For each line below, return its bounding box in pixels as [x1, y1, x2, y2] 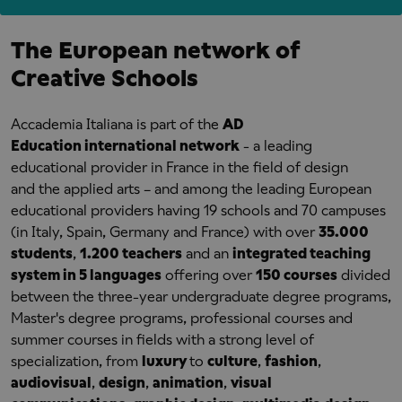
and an [182, 245, 232, 262]
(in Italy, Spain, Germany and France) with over [11, 223, 319, 240]
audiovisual [11, 374, 92, 391]
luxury [142, 353, 189, 370]
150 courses [256, 267, 337, 284]
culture [207, 353, 258, 370]
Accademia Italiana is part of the [11, 116, 223, 133]
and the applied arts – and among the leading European [11, 180, 371, 197]
